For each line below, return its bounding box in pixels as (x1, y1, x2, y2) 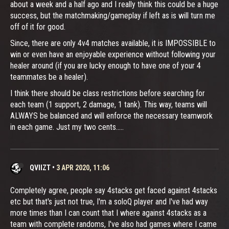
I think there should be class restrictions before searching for (10, 88, 205, 98)
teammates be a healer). (10, 72, 88, 82)
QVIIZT (30, 163, 51, 172)
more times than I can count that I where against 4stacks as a (10, 208, 207, 218)
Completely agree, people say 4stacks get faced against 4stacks (10, 185, 217, 195)
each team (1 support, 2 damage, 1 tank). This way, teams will (10, 99, 207, 109)
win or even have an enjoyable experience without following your (10, 49, 216, 59)
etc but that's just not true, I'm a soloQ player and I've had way (10, 196, 208, 207)
